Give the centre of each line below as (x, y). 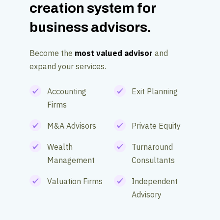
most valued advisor (115, 53)
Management (71, 160)
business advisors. (90, 27)
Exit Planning (155, 91)
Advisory (147, 194)
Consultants (153, 160)
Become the (52, 53)
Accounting (67, 91)
